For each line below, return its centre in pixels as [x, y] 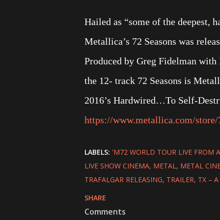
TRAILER [180, 179]
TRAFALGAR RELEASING [124, 179]
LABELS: [97, 152]
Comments [105, 212]
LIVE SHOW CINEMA [117, 166]
